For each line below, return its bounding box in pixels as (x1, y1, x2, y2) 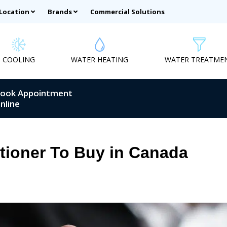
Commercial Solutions (90, 7, 165, 16)
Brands (48, 7, 72, 16)
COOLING (2, 54, 35, 64)
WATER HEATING (71, 54, 129, 64)
